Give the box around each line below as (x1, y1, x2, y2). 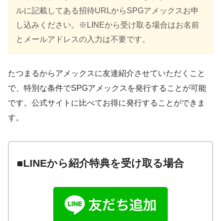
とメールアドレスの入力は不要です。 (16, 35, 150, 43)
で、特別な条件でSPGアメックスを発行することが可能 (8, 83, 206, 92)
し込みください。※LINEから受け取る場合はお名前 (16, 20, 199, 29)
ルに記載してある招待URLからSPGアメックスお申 (16, 6, 199, 15)
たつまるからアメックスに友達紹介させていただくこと (8, 69, 205, 77)
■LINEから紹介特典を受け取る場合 (17, 157, 184, 169)
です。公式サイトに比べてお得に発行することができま (8, 98, 205, 107)
